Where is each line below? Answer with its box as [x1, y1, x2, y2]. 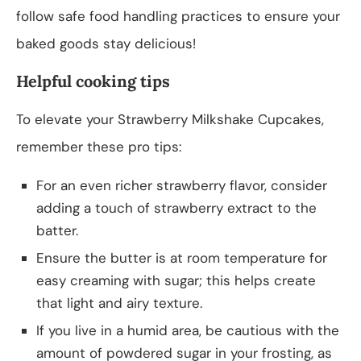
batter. [36, 221, 78, 239]
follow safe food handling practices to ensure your [16, 6, 340, 25]
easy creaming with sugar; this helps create [36, 271, 316, 289]
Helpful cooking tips [16, 70, 170, 91]
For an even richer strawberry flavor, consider [36, 176, 327, 194]
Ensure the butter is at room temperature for [36, 248, 327, 267]
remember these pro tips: [16, 137, 181, 156]
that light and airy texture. [36, 293, 202, 312]
